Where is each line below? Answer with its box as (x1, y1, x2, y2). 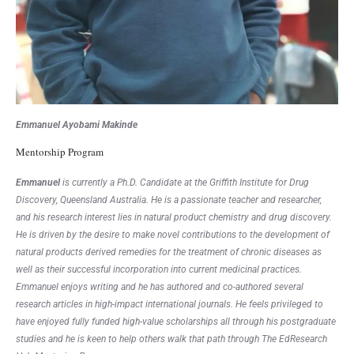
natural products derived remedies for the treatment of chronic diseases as (16, 246, 322, 258)
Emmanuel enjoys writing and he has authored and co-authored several (16, 281, 303, 292)
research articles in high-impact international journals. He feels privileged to (16, 298, 323, 310)
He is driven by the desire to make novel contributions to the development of (16, 228, 330, 240)
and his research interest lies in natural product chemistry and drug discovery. (16, 211, 332, 223)
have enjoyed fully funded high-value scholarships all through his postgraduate (16, 315, 336, 327)
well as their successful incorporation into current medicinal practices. (16, 263, 302, 275)
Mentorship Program (16, 144, 104, 159)
